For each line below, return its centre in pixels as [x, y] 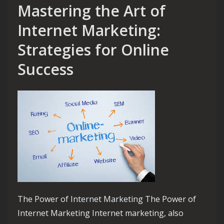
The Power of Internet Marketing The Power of [107, 199]
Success [45, 69]
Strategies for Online [93, 49]
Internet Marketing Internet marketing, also [100, 213]
